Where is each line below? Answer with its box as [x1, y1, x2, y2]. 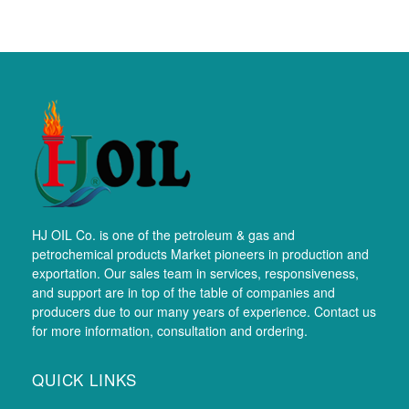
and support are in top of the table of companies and [32, 282, 335, 301]
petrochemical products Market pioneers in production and [32, 244, 369, 263]
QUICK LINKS [32, 367, 137, 391]
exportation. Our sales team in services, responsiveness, [32, 263, 359, 282]
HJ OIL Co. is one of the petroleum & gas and [32, 225, 295, 244]
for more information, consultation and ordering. [32, 320, 308, 340]
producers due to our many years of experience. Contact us [32, 301, 376, 320]
